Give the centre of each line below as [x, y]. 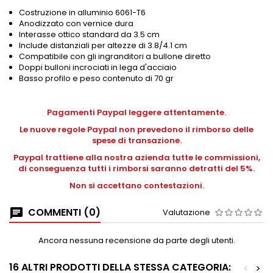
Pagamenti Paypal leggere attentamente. [136, 112]
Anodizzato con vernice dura [76, 23]
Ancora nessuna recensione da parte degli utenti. [136, 240]
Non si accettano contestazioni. [136, 186]
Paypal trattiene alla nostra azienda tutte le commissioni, [136, 158]
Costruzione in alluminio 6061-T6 [82, 12]
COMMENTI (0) [63, 212]
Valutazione [186, 212]
